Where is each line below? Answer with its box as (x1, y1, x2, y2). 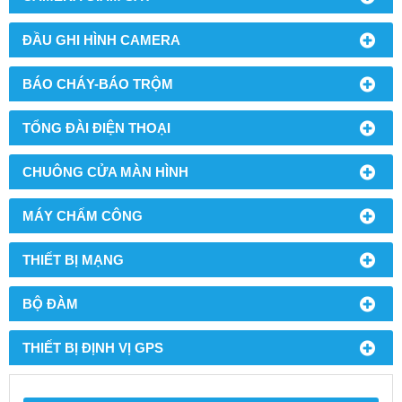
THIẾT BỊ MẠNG (22, 252, 124, 267)
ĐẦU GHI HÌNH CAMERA (22, 32, 180, 48)
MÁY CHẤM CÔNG (22, 208, 143, 223)
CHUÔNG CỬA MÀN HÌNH (22, 164, 188, 179)
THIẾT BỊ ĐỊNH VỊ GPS (22, 340, 163, 355)
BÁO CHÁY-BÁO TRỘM (22, 76, 173, 92)
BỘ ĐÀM (22, 296, 78, 311)
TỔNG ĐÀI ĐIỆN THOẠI (22, 120, 170, 135)
